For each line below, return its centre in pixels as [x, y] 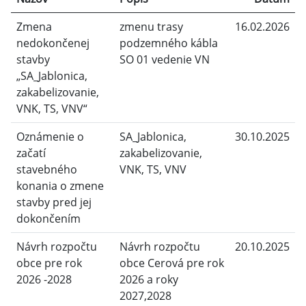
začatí [31, 153]
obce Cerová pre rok [172, 263]
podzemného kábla [169, 43]
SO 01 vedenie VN [165, 59]
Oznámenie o [50, 137]
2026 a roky [149, 279]
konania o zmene [60, 186]
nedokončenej [53, 43]
